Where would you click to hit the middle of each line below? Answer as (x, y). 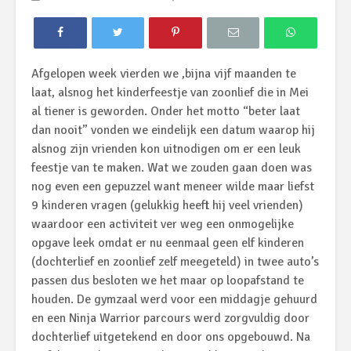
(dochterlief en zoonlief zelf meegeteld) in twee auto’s (175, 262)
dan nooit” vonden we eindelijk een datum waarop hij (173, 130)
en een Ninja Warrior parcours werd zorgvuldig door (170, 318)
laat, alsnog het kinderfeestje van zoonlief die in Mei (170, 93)
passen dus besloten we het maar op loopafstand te (168, 281)
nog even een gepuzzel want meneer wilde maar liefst (173, 187)
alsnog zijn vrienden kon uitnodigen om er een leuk (166, 149)
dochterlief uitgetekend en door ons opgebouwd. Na (171, 337)
